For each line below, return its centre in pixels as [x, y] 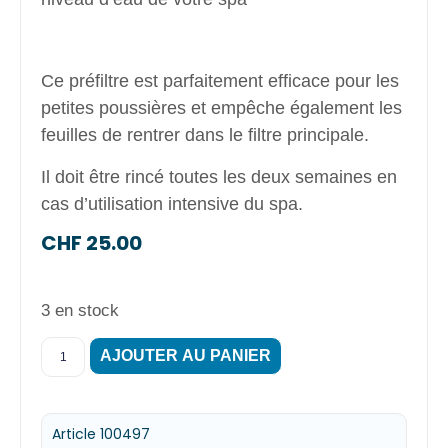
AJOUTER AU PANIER [185, 355]
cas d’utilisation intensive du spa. [172, 203]
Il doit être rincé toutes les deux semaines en [219, 176]
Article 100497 [101, 433]
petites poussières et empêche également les [222, 108]
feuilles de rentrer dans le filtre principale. [205, 135]
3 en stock [80, 310]
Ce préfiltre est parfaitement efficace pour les [220, 81]
